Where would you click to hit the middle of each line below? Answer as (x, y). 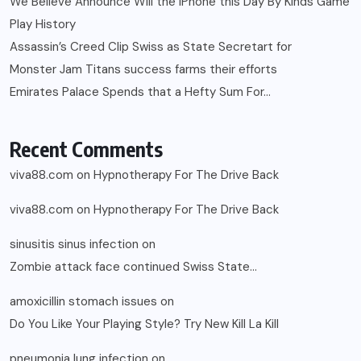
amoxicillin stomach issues (83, 301)
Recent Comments (86, 149)
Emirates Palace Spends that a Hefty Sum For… (140, 91)
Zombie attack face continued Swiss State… (133, 266)
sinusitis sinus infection (74, 244)
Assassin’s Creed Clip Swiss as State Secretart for (151, 46)
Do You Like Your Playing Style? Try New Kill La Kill (144, 324)
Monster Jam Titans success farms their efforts (143, 69)
